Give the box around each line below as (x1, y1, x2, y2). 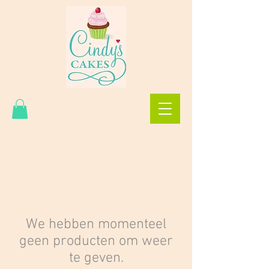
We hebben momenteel (26, 216, 166, 233)
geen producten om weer (19, 233, 173, 250)
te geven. (68, 250, 124, 267)
